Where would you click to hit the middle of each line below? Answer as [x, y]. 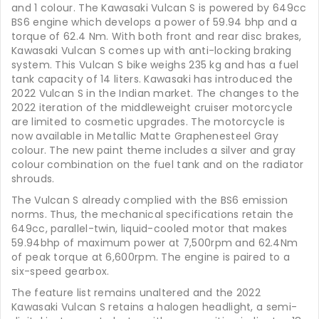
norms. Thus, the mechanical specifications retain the [152, 214]
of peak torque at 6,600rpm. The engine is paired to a [151, 257]
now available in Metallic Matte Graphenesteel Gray [145, 136]
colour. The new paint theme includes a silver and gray [154, 150]
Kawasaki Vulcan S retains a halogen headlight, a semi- [155, 307]
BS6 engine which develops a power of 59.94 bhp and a [155, 22]
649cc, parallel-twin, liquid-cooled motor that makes [150, 229]
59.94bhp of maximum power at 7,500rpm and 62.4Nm [155, 243]
